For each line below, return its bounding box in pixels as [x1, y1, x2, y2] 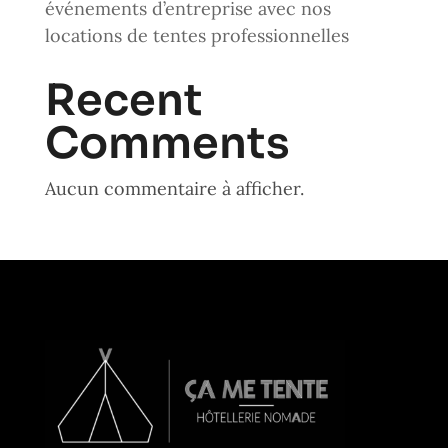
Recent [44, 73, 203, 127]
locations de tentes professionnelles [44, 24, 349, 47]
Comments [44, 116, 290, 170]
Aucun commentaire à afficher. [44, 177, 304, 200]
